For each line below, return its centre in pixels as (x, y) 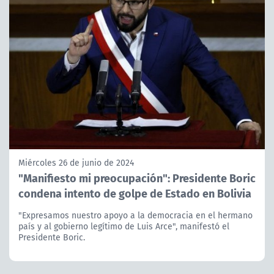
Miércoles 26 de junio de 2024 (76, 162)
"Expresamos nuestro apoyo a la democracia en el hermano (135, 215)
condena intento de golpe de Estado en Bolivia (135, 193)
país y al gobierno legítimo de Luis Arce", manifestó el (124, 226)
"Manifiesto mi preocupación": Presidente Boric (137, 177)
